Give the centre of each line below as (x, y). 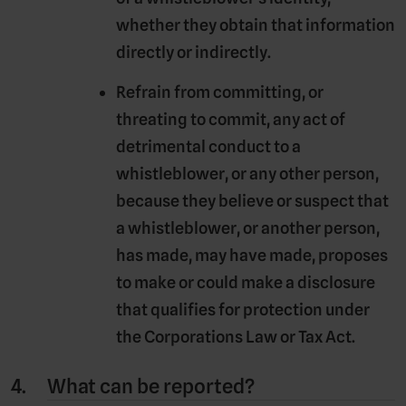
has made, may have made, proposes (252, 255)
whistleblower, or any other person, (247, 173)
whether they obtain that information (256, 24)
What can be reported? (151, 386)
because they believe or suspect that (252, 200)
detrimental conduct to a (208, 146)
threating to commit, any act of (231, 119)
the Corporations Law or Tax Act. (236, 336)
